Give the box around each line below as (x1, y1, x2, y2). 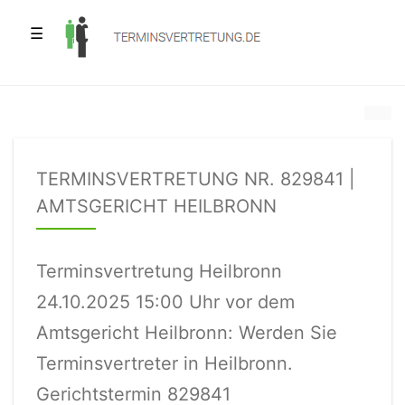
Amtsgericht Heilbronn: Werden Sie (36, 322, 337, 344)
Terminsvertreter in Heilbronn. (36, 353, 293, 374)
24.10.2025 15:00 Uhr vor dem (36, 291, 295, 313)
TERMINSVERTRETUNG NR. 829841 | (36, 168, 355, 190)
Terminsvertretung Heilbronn (36, 260, 282, 282)
